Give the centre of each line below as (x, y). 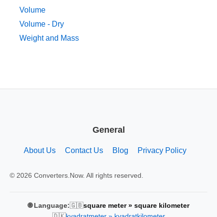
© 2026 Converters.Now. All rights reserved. (77, 175)
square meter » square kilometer (136, 205)
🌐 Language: (49, 205)
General (108, 130)
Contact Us (84, 150)
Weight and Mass (49, 38)
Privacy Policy (162, 150)
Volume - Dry (42, 24)
